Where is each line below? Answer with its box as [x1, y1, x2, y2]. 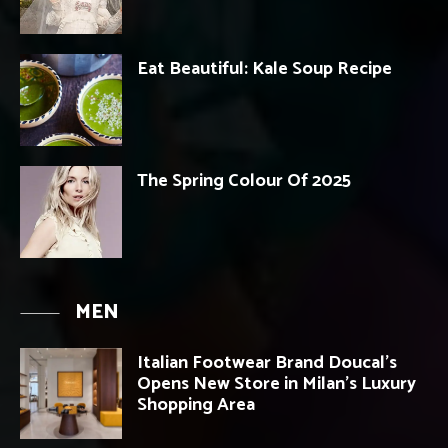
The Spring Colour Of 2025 [137, 165, 351, 196]
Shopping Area [137, 389, 255, 420]
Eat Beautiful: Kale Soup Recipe [137, 53, 392, 84]
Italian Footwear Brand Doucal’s [137, 347, 397, 378]
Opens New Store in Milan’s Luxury [137, 368, 416, 399]
